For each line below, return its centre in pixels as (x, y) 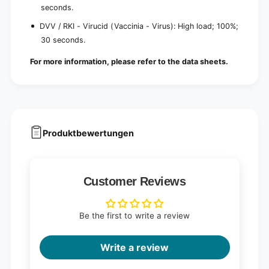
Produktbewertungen (89, 133)
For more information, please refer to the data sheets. (129, 61)
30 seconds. (63, 40)
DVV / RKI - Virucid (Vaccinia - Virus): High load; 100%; (139, 26)
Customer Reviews (134, 182)
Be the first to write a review (134, 216)
